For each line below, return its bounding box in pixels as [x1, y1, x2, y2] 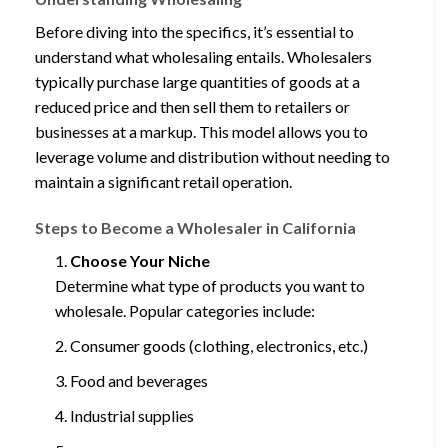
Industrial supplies [70, 406, 194, 426]
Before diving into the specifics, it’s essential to [35, 22, 354, 42]
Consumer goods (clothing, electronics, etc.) [70, 336, 368, 356]
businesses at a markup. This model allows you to [35, 122, 368, 142]
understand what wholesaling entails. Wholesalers [35, 47, 372, 67]
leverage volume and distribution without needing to [35, 147, 390, 167]
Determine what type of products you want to [55, 276, 365, 296]
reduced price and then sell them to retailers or [35, 97, 350, 117]
